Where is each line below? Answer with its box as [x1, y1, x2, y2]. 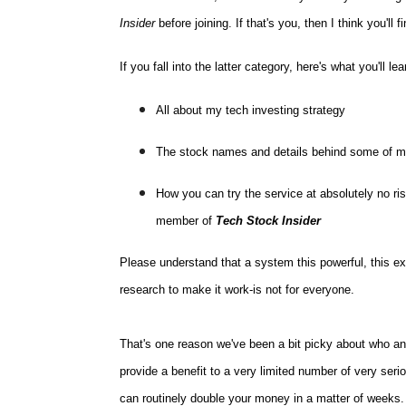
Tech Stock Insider [216, 214, 321, 227]
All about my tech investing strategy [156, 103, 345, 117]
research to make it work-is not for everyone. [120, 283, 354, 296]
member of [156, 214, 216, 227]
